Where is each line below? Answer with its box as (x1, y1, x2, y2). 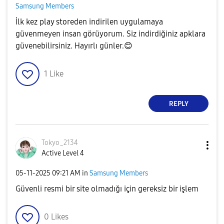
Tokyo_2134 (41, 138, 78, 147)
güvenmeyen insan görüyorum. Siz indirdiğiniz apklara (15, 29, 205, 38)
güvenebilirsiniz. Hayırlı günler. (15, 41, 124, 50)
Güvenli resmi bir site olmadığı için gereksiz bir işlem (15, 184, 198, 193)
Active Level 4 (41, 149, 84, 157)
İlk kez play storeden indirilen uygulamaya (15, 17, 163, 26)
